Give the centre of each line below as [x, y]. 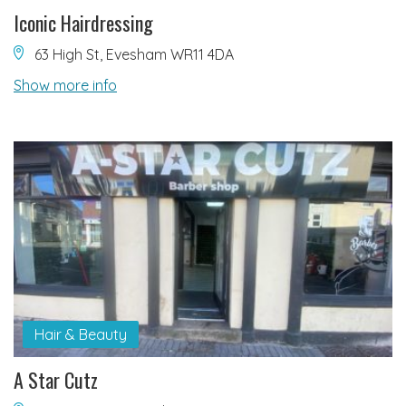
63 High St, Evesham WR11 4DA [132, 55]
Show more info [65, 86]
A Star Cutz [56, 379]
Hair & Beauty [80, 334]
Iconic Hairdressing [83, 23]
